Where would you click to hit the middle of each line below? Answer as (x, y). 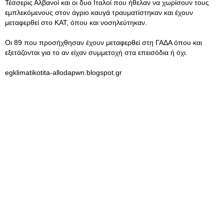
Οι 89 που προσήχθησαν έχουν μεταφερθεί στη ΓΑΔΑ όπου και (103, 42)
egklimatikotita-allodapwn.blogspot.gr (63, 72)
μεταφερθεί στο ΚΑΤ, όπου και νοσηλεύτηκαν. (76, 22)
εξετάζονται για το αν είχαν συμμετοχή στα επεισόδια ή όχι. (96, 52)
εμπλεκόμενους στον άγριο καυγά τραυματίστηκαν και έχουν (99, 12)
